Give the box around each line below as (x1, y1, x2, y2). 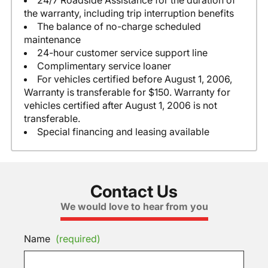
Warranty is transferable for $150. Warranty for (23, 86, 230, 99)
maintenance (23, 33, 81, 46)
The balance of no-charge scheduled (36, 20, 201, 33)
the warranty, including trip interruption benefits (23, 7, 234, 20)
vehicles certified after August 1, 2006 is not (23, 99, 217, 112)
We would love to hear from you (60, 200, 208, 213)
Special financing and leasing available (36, 126, 209, 138)
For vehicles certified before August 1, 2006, (36, 73, 232, 86)
